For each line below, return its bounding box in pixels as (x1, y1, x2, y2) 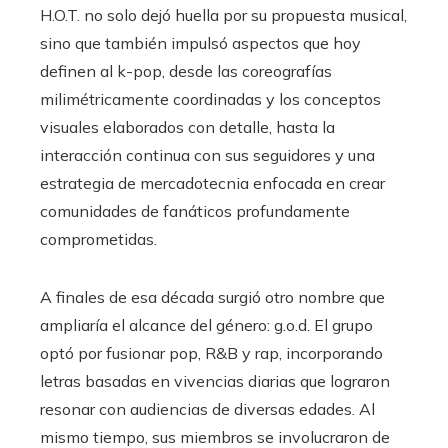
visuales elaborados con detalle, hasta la (40, 117, 335, 138)
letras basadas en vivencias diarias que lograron (40, 371, 390, 392)
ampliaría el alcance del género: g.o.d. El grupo (40, 315, 373, 336)
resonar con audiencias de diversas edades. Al (40, 399, 375, 420)
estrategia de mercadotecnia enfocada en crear (40, 173, 385, 194)
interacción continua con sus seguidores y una (40, 145, 375, 166)
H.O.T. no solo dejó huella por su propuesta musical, (40, 5, 407, 26)
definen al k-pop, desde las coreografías (40, 61, 332, 82)
